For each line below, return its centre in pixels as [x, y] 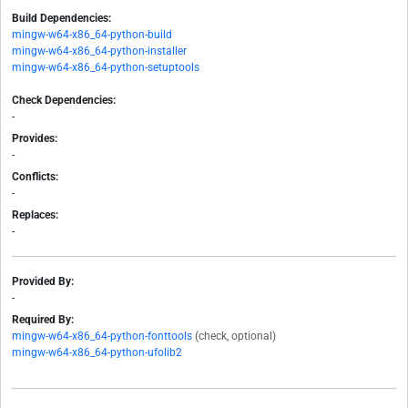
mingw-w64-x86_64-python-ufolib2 [97, 353]
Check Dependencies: [64, 101]
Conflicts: [35, 177]
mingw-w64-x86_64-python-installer [99, 51]
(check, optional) [235, 337]
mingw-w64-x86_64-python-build [92, 35]
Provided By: [43, 282]
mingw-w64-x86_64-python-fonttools [102, 337]
